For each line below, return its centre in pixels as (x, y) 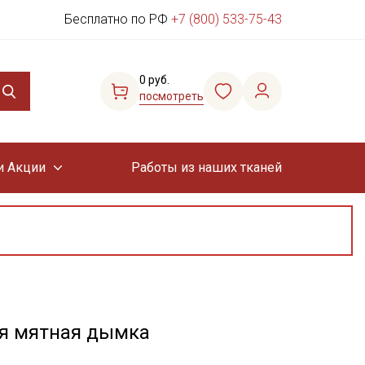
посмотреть (172, 96)
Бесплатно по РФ (118, 19)
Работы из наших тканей (206, 167)
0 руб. (154, 80)
